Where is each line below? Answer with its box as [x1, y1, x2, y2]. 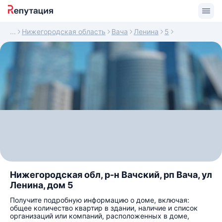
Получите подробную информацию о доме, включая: [10, 196, 189, 204]
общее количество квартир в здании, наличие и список [10, 204, 198, 212]
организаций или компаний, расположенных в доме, [10, 212, 189, 220]
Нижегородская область [22, 27, 106, 36]
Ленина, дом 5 [10, 180, 73, 190]
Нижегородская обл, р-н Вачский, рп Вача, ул [10, 169, 212, 180]
